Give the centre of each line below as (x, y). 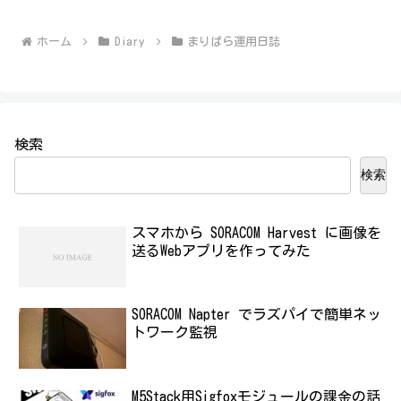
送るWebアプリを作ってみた (222, 251)
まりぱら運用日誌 (234, 41)
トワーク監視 (175, 333)
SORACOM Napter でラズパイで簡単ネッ (257, 315)
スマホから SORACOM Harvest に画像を (257, 233)
